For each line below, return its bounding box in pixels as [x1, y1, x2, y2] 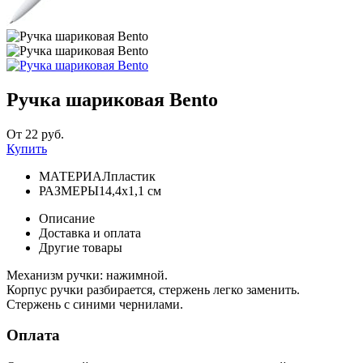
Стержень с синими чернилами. [6, 297, 183, 311]
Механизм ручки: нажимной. [6, 267, 168, 282]
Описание [39, 211, 95, 225]
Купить [6, 141, 47, 156]
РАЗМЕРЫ [39, 183, 99, 198]
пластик [111, 169, 156, 183]
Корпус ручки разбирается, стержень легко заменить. [6, 282, 300, 297]
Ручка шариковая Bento [6, 88, 218, 110]
